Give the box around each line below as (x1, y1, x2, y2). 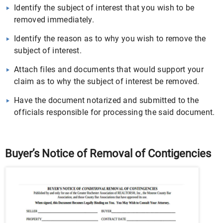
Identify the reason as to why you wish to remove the (14, 34, 206, 43)
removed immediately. (14, 15, 95, 24)
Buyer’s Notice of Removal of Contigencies (5, 147, 211, 160)
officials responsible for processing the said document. (14, 108, 215, 117)
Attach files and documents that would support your (14, 65, 204, 74)
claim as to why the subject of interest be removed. (14, 77, 200, 86)
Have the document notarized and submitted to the (14, 96, 199, 105)
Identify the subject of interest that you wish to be (14, 3, 195, 12)
